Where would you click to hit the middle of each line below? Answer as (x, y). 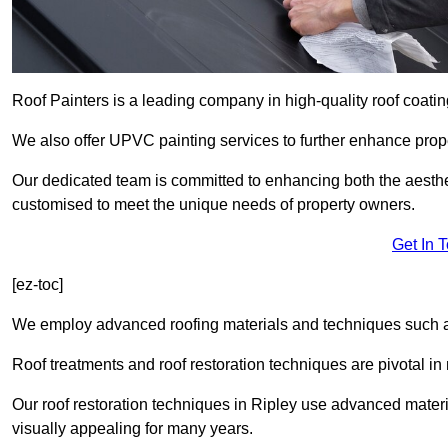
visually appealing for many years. (132, 429)
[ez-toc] (37, 285)
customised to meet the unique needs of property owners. (213, 205)
